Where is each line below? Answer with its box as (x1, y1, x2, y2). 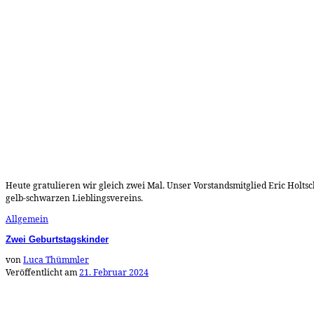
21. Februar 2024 (79, 266, 149, 279)
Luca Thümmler (23, 254, 89, 266)
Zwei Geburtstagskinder (6, 234, 109, 245)
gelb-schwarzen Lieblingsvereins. (6, 191, 143, 204)
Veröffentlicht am (6, 266, 79, 279)
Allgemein (6, 213, 48, 226)
